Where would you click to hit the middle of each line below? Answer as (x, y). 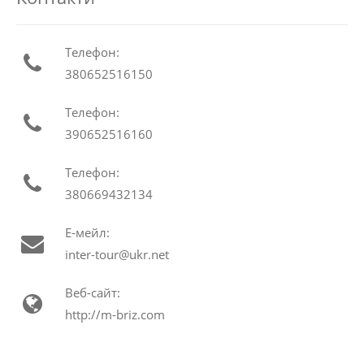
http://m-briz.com (115, 314)
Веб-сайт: (93, 292)
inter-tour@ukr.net (117, 254)
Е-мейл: (87, 232)
